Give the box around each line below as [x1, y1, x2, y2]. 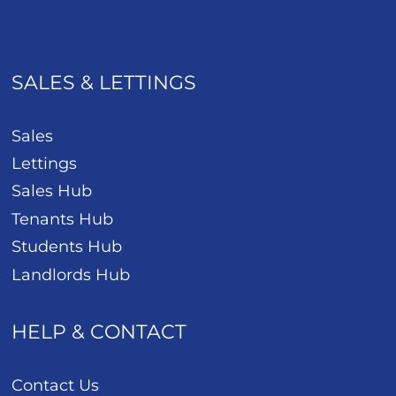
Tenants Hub [11, 209, 114, 229]
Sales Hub [11, 181, 93, 202]
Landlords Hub [11, 264, 131, 285]
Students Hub [11, 237, 123, 257]
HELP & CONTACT [11, 320, 187, 344]
